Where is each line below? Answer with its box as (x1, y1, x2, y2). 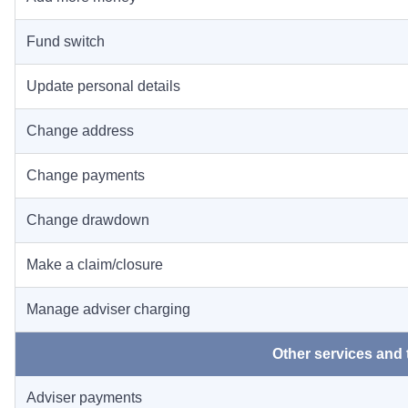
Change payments (26, 168, 145, 183)
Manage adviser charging (26, 301, 190, 317)
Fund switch (26, 34, 105, 49)
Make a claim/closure (26, 257, 163, 272)
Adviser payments (26, 390, 142, 405)
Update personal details (26, 78, 180, 94)
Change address (26, 123, 134, 138)
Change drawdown (26, 212, 149, 228)
